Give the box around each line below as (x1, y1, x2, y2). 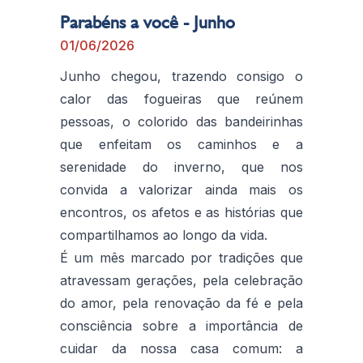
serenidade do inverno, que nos (60, 158, 303, 175)
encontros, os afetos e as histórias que (60, 203, 303, 220)
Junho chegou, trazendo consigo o (60, 67, 303, 84)
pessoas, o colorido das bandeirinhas (60, 113, 303, 130)
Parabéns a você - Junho (60, 11, 235, 32)
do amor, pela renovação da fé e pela (60, 294, 303, 311)
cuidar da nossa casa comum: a (60, 340, 303, 357)
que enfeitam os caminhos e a (60, 135, 303, 152)
